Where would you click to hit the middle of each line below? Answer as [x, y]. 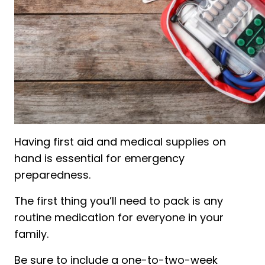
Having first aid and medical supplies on [120, 141]
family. [31, 234]
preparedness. [52, 174]
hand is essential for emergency [99, 158]
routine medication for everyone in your [119, 217]
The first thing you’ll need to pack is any [119, 201]
